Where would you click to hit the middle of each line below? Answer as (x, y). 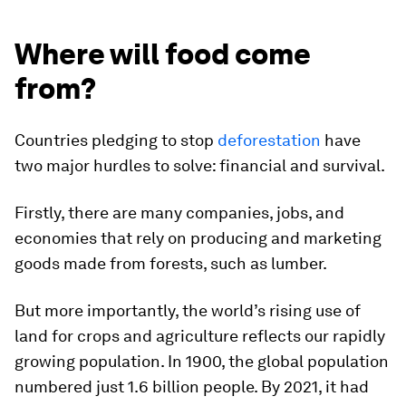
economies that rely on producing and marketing (198, 238)
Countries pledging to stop (116, 140)
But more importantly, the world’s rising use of (188, 311)
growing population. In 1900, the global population (202, 362)
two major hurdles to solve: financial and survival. (200, 166)
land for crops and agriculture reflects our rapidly (200, 336)
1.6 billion (164, 387)
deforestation (269, 140)
